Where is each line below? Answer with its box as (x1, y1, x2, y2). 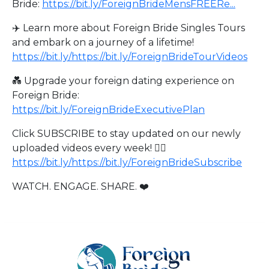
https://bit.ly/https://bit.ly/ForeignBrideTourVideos (12, 51, 247, 62)
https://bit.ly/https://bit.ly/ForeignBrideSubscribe (12, 157, 242, 168)
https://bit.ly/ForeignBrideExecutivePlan (12, 104, 205, 115)
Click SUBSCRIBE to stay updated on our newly (12, 128, 241, 139)
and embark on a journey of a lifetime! (12, 37, 194, 48)
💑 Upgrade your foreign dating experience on (12, 75, 234, 86)
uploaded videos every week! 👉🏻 (12, 142, 166, 154)
